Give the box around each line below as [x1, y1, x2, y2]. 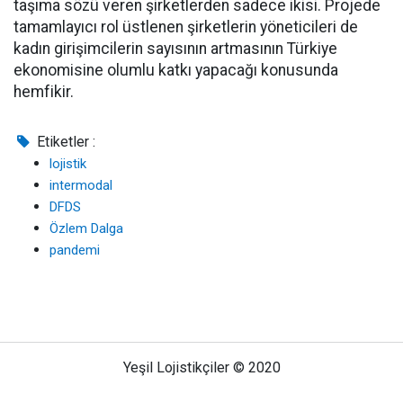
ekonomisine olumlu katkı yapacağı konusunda [13, 61, 338, 80]
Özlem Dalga [49, 220, 123, 237]
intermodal [49, 177, 112, 194]
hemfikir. [13, 83, 77, 102]
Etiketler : [33, 133, 96, 151]
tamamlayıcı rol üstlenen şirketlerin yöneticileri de [13, 18, 358, 37]
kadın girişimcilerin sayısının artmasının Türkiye [13, 40, 337, 58]
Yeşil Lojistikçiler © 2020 [122, 359, 281, 377]
